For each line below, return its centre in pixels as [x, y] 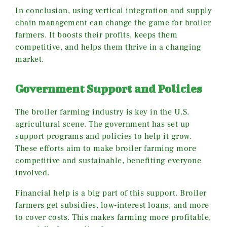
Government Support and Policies [109, 88]
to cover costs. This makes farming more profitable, [113, 217]
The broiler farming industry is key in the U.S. [102, 112]
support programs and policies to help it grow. [103, 136]
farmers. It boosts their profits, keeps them [96, 35]
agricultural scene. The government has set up [103, 124]
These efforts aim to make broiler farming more [106, 148]
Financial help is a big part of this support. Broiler [111, 193]
